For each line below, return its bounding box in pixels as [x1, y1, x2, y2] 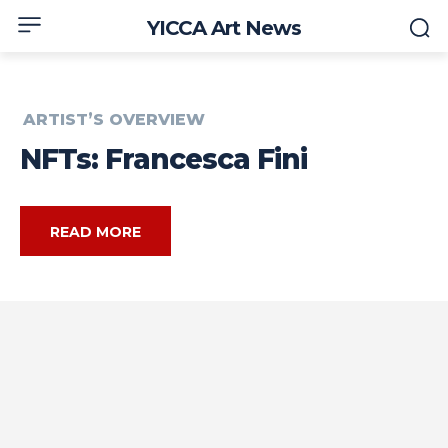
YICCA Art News [146, 16, 301, 40]
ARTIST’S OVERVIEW [23, 110, 205, 130]
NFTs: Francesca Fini [20, 142, 307, 177]
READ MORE [50, 223, 141, 242]
